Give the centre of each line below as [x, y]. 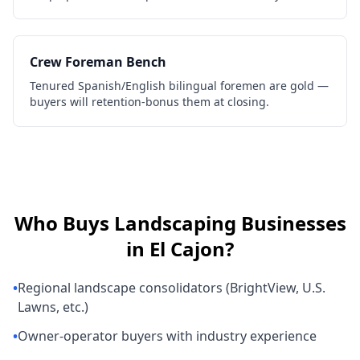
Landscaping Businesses [230, 223]
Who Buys [64, 223]
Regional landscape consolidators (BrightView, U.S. [172, 288]
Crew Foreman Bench [98, 62]
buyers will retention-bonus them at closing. [149, 102]
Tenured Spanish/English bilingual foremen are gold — [179, 86]
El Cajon [187, 249]
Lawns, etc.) [53, 307]
